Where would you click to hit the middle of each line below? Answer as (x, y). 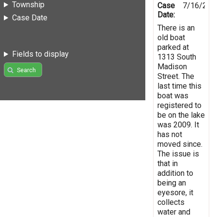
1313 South (177, 57)
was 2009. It (178, 124)
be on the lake (181, 115)
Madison (172, 66)
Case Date (30, 18)
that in (168, 163)
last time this (179, 86)
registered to (179, 105)
